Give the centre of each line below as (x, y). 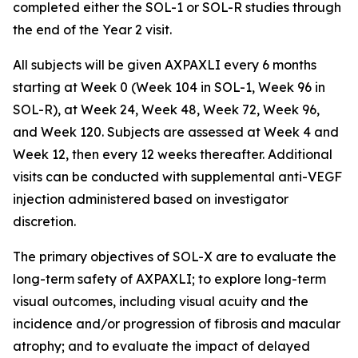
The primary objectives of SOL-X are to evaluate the (175, 257)
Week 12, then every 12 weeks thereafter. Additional (173, 154)
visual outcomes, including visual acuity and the (161, 301)
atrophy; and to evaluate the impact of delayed (161, 346)
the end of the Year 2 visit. (92, 30)
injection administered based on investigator (151, 199)
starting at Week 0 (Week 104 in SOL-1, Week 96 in (169, 87)
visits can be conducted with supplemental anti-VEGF (177, 177)
